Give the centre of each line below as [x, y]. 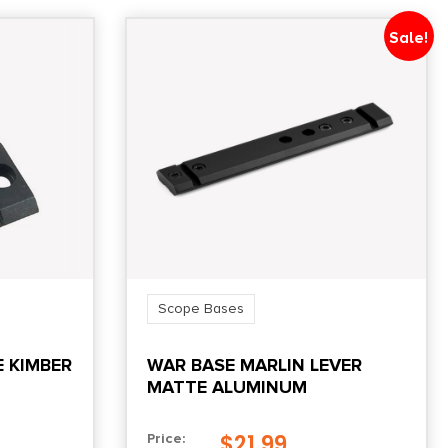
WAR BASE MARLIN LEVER [254, 364]
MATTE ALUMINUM [226, 386]
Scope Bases [200, 308]
